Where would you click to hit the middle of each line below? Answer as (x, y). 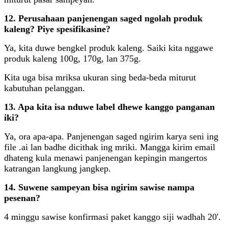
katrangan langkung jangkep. (58, 168)
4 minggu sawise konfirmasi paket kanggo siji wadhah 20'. (112, 217)
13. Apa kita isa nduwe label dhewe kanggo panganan (109, 107)
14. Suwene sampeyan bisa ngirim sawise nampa (99, 187)
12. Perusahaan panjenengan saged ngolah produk (103, 18)
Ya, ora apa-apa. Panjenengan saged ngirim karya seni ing (111, 136)
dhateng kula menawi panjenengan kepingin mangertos (106, 158)
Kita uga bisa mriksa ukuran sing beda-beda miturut (100, 77)
